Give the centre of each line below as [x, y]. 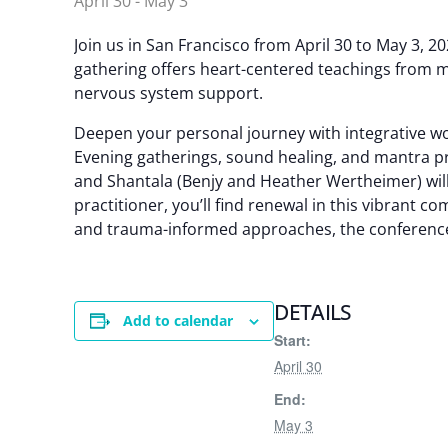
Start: [293, 340]
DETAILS [313, 312]
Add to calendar [177, 320]
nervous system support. [169, 93]
